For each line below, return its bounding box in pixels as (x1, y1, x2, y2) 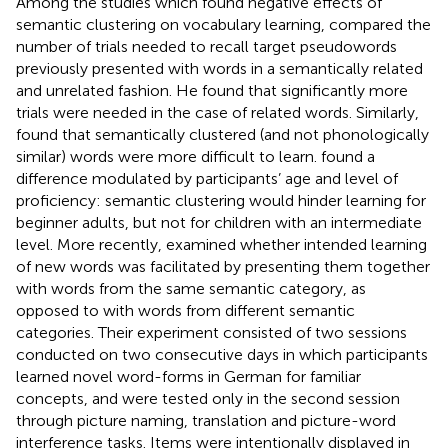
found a (321, 146, 375, 166)
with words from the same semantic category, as (16, 278, 366, 298)
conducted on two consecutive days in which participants (16, 344, 428, 364)
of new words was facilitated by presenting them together (16, 256, 430, 276)
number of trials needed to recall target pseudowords (16, 36, 397, 56)
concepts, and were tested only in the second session (16, 388, 400, 408)
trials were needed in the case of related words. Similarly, (16, 102, 419, 122)
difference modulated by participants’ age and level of (16, 168, 398, 188)
